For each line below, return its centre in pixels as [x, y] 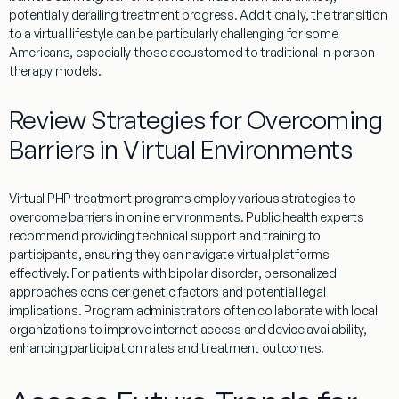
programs [163, 199]
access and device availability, [282, 330]
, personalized [297, 273]
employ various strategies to [273, 199]
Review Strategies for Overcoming [196, 120]
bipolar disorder [213, 273]
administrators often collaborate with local [256, 311]
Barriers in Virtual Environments [181, 150]
